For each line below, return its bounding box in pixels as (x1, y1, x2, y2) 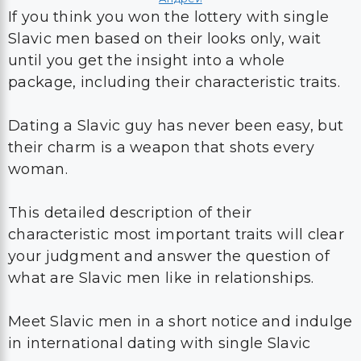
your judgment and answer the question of (8, 247, 330, 265)
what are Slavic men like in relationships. (8, 269, 314, 287)
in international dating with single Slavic (8, 334, 311, 352)
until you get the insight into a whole (8, 52, 285, 69)
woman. (8, 160, 68, 178)
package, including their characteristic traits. (8, 73, 341, 91)
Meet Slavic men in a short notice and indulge (8, 313, 353, 330)
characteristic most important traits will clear (8, 226, 345, 243)
